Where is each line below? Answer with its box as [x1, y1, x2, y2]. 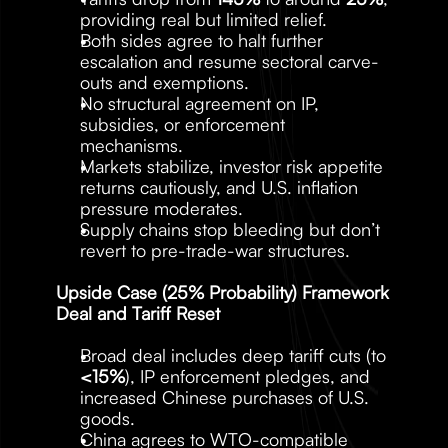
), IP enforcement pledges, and [125, 365, 370, 387]
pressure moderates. [80, 197, 243, 219]
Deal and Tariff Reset [56, 302, 220, 324]
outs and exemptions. [80, 71, 249, 93]
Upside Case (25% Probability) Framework [56, 281, 389, 303]
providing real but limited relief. [80, 8, 327, 30]
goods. [80, 407, 135, 429]
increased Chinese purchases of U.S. [80, 386, 369, 408]
